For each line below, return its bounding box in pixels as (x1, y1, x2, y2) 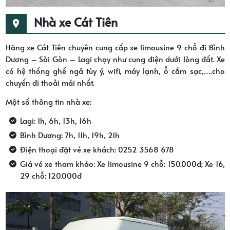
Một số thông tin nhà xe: (5, 95, 91, 107)
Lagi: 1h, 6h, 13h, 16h (20, 114, 91, 126)
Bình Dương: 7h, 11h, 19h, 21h (20, 129, 120, 140)
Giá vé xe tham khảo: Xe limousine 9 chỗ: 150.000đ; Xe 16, (20, 158, 225, 169)
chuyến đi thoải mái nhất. (5, 76, 94, 88)
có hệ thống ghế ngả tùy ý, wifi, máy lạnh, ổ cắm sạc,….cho (5, 65, 225, 76)
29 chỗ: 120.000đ (20, 169, 82, 181)
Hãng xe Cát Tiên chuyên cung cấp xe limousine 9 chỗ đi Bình (5, 41, 225, 52)
